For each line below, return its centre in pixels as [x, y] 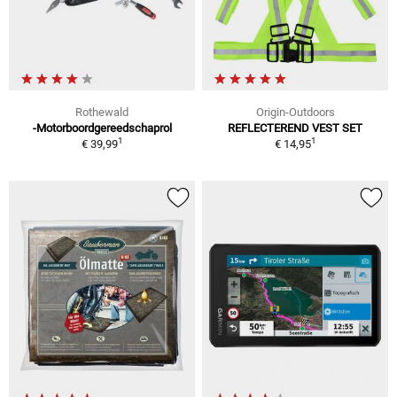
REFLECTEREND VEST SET [295, 128]
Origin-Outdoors [295, 113]
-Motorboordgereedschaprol [102, 128]
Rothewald [102, 113]
